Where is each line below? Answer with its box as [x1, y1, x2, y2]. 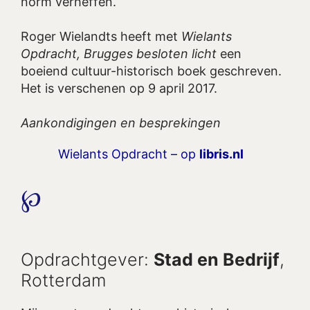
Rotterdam [21, 270, 106, 291]
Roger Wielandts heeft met [21, 28, 181, 44]
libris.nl [199, 146, 244, 161]
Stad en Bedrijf [154, 249, 280, 271]
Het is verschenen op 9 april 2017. [21, 80, 217, 95]
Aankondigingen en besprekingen [21, 115, 221, 130]
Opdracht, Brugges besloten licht [21, 46, 217, 61]
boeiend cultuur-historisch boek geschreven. [21, 63, 282, 78]
